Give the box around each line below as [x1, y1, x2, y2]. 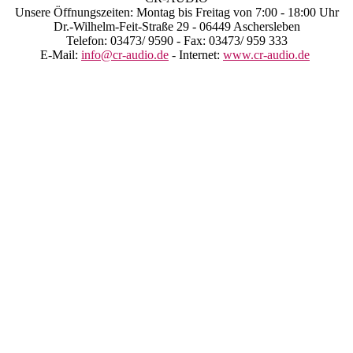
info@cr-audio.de [81, 47, 169, 61]
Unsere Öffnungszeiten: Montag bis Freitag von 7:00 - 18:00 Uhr [14, 5, 339, 19]
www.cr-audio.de [223, 47, 310, 61]
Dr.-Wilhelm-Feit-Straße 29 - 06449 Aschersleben [53, 19, 300, 33]
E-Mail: [40, 47, 81, 61]
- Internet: [169, 47, 223, 61]
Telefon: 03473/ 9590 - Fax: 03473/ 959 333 [65, 33, 288, 47]
